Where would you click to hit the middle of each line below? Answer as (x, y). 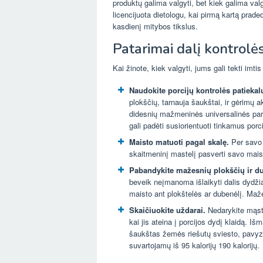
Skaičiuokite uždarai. (168, 210)
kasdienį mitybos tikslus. (155, 26)
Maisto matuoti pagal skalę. (180, 142)
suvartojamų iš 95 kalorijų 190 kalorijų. (194, 245)
